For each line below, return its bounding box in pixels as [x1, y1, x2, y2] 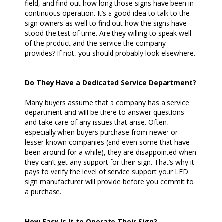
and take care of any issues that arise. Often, [25, 117, 168, 127]
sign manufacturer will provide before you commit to [25, 177, 194, 187]
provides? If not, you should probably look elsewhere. [25, 48, 195, 58]
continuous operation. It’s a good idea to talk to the [25, 8, 190, 18]
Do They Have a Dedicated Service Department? [25, 78, 196, 88]
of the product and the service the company [25, 38, 166, 48]
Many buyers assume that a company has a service [25, 98, 189, 108]
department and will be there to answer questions [25, 108, 184, 117]
